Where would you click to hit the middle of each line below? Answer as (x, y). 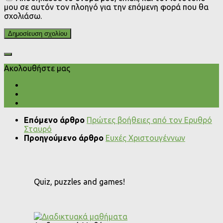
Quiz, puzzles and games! (79, 182)
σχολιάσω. (23, 16)
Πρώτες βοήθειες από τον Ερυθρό (149, 120)
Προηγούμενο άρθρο (65, 138)
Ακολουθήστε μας (37, 68)
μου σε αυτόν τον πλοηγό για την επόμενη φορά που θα (106, 7)
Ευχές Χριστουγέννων (145, 138)
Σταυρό (38, 129)
